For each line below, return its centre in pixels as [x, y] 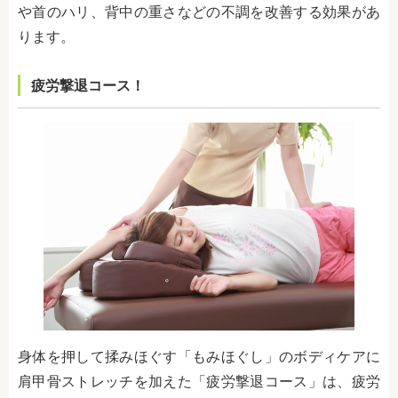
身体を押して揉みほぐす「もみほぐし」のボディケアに [199, 356]
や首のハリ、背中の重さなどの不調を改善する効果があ [199, 12]
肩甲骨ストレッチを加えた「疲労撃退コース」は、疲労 [199, 381]
